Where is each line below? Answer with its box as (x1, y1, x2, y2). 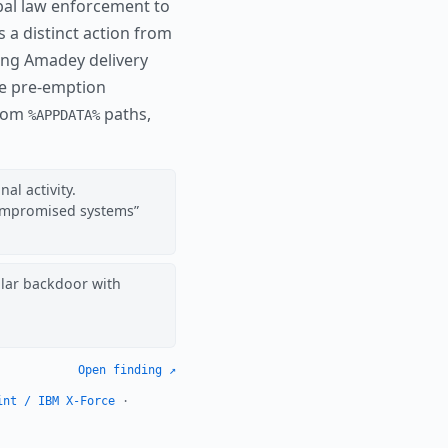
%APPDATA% (28, 107, 100, 124)
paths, (100, 103, 151, 126)
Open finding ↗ (78, 363, 176, 378)
